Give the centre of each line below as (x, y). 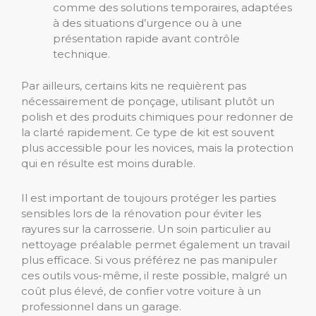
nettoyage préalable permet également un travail (156, 244)
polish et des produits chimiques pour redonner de (157, 116)
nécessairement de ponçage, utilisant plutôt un (148, 101)
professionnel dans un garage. (101, 306)
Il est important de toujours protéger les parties (148, 197)
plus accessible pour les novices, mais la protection (157, 147)
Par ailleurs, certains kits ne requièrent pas (134, 85)
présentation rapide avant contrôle (146, 39)
